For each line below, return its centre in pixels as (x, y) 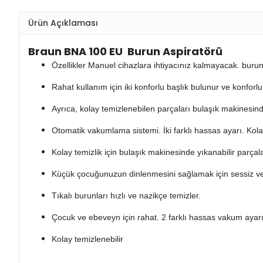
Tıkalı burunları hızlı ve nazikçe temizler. (126, 196)
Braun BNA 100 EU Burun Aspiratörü (125, 52)
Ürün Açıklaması (63, 23)
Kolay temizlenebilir (87, 239)
